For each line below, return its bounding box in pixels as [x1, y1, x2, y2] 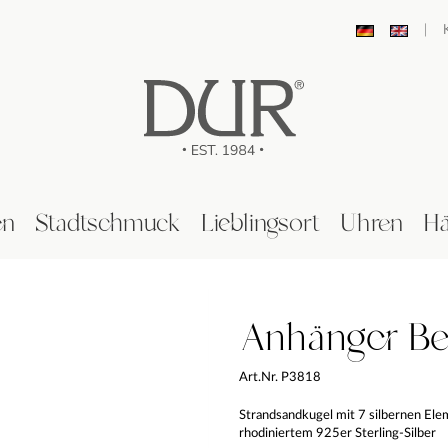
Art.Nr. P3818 [239, 370, 321, 384]
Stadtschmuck [34, 205, 181, 242]
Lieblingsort [200, 205, 320, 242]
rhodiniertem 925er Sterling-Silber [239, 426, 436, 440]
